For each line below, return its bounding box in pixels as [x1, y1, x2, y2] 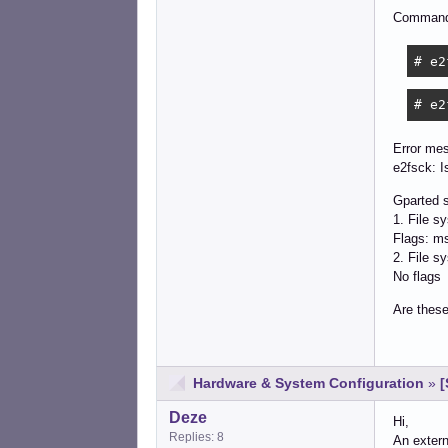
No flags [393, 268, 441, 284]
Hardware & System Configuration [193, 374, 424, 391]
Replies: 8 [169, 429, 224, 444]
